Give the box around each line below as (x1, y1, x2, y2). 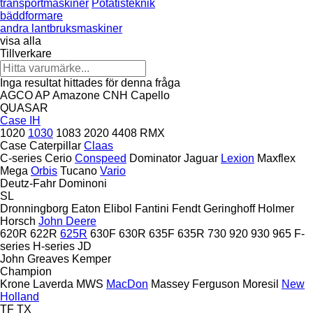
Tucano (60, 164, 97, 177)
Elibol (103, 202, 132, 214)
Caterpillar (29, 139, 81, 152)
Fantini (135, 202, 169, 214)
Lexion (221, 152, 254, 164)
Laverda (33, 277, 73, 290)
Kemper (72, 252, 111, 265)
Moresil (242, 277, 279, 290)
